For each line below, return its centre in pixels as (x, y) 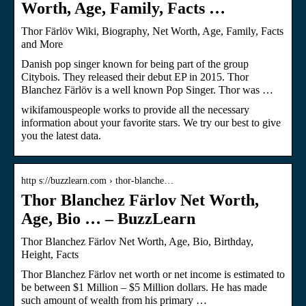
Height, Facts (50, 254)
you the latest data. (61, 135)
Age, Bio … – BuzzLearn (108, 218)
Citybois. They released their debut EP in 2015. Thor (135, 76)
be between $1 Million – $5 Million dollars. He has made (144, 287)
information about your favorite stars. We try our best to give (151, 122)
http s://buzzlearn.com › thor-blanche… (97, 180)
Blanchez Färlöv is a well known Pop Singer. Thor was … (147, 89)
